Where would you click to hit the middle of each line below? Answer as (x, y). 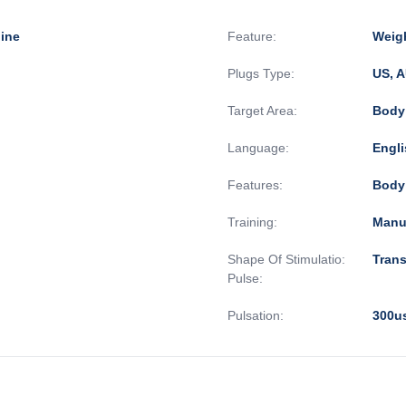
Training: (252, 222)
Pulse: (245, 278)
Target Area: (262, 110)
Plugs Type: (261, 73)
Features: (255, 184)
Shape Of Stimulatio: (286, 259)
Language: (258, 147)
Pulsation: (256, 315)
